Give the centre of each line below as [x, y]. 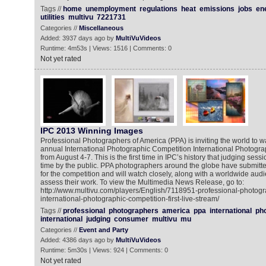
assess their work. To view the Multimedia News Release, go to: [142, 182]
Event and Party [103, 230]
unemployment [110, 9]
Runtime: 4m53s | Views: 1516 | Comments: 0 [106, 48]
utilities [52, 17]
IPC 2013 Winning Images [91, 131]
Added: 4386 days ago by [78, 240]
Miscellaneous [101, 28]
